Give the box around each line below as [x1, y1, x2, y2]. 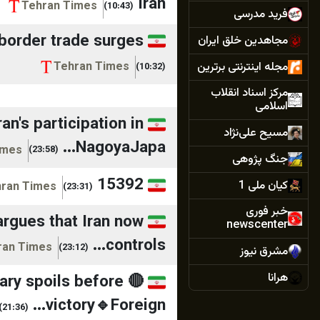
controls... [106, 233, 166, 259]
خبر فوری [246, 203, 288, 221]
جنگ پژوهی [232, 150, 288, 169]
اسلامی [255, 98, 288, 116]
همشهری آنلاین [216, 295, 288, 314]
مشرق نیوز [240, 242, 288, 261]
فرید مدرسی [234, 5, 288, 24]
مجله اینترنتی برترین [197, 58, 288, 76]
